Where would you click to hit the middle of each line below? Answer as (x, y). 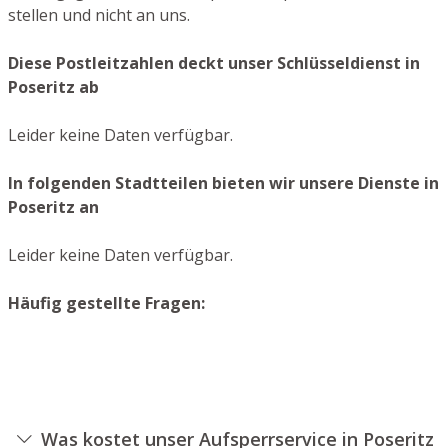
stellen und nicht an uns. (99, 14)
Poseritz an (53, 206)
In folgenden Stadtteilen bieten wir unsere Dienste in (223, 182)
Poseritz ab (53, 86)
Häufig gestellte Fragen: (106, 302)
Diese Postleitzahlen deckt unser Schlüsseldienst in (214, 62)
